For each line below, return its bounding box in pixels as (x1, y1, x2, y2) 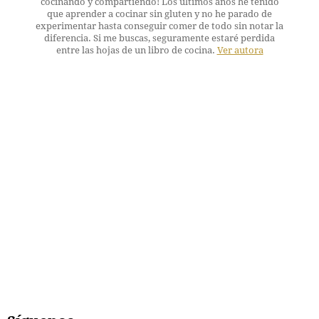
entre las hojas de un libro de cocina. (56, 45, 217, 56)
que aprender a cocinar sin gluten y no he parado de (47, 9, 272, 20)
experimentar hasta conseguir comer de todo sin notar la (36, 21, 283, 32)
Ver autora (216, 45, 263, 56)
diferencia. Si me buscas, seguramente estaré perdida (44, 33, 275, 44)
